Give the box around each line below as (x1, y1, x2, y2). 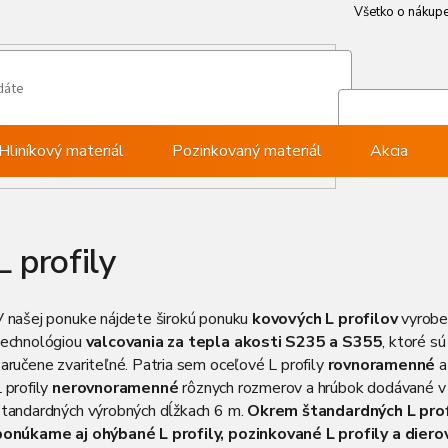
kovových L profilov (251, 307, 398, 330)
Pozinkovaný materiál (172, 140, 322, 162)
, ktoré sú (382, 330, 446, 353)
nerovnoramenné (52, 376, 179, 399)
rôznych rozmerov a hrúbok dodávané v (178, 376, 446, 399)
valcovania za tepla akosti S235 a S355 (85, 330, 383, 353)
